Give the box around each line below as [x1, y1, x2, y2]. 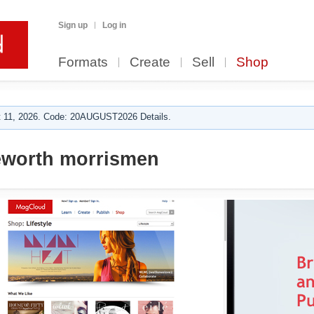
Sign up [58, 20, 88, 30]
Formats [58, 55, 108, 69]
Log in [102, 20, 126, 30]
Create [130, 55, 170, 69]
